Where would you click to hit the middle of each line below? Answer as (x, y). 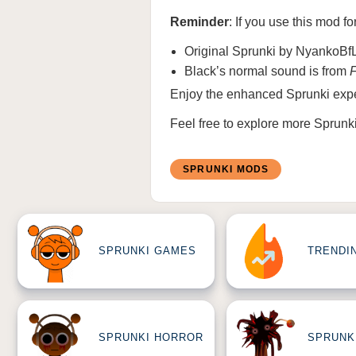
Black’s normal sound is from (267, 71)
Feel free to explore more (242, 124)
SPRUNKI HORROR (151, 338)
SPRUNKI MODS (226, 169)
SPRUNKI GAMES (147, 251)
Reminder (199, 22)
